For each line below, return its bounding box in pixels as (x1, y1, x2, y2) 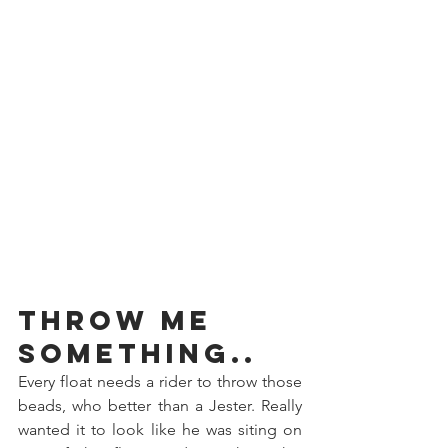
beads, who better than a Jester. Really (18, 395, 302, 415)
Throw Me (18, 302, 224, 337)
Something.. (18, 335, 257, 370)
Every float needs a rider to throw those (18, 371, 302, 391)
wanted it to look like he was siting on (18, 419, 302, 439)
